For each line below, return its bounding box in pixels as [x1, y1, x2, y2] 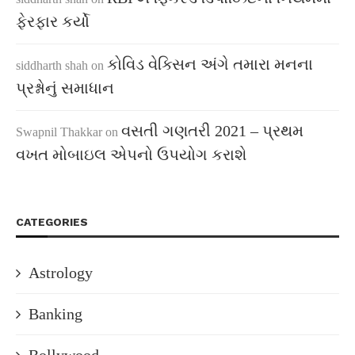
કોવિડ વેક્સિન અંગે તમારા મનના [107, 55, 313, 73]
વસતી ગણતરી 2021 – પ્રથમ [121, 122, 303, 139]
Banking [29, 305, 82, 323]
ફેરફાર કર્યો [16, 13, 90, 30]
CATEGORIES [16, 216, 88, 228]
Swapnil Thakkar [16, 125, 102, 139]
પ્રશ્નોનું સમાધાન [16, 79, 114, 97]
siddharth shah [16, 59, 88, 72]
